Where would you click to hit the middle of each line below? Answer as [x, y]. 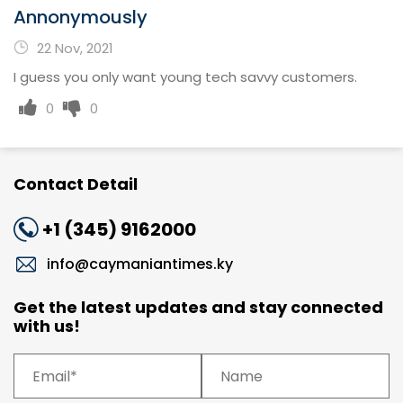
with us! [47, 327]
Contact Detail [76, 184]
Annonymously [81, 17]
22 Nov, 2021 [75, 48]
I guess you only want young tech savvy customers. [185, 77]
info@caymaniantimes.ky [140, 264]
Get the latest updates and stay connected [198, 308]
